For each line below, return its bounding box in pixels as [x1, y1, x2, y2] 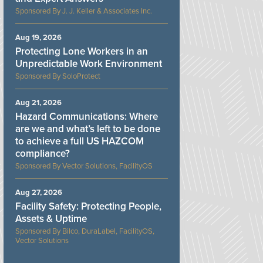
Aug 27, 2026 [15, 187, 62, 197]
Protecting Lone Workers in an [15, 45, 148, 58]
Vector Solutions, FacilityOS [62, 161, 153, 171]
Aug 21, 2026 [15, 97, 62, 107]
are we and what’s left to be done [15, 122, 160, 135]
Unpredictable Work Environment [15, 57, 162, 70]
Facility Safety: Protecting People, [15, 200, 161, 213]
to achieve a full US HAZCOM [15, 134, 144, 147]
